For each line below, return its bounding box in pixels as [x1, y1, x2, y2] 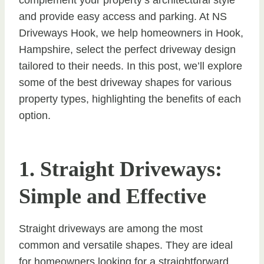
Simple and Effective [19, 184, 206, 208]
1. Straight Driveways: [19, 157, 222, 181]
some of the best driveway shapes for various [19, 76, 232, 88]
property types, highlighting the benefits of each [19, 93, 241, 105]
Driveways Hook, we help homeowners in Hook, [19, 27, 243, 39]
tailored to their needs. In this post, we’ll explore [19, 60, 242, 72]
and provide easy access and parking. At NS [19, 10, 227, 22]
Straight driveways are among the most [19, 222, 203, 235]
